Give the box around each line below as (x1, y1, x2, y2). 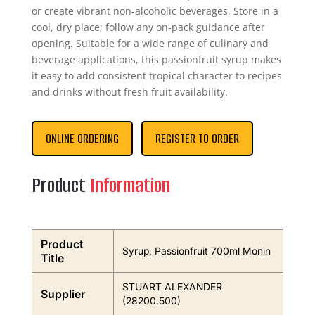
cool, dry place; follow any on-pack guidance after (31, 20, 265, 34)
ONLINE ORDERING (45, 130, 119, 147)
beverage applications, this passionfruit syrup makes (31, 53, 281, 66)
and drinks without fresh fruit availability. (31, 85, 228, 98)
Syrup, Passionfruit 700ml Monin (122, 245, 271, 257)
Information (89, 172, 170, 199)
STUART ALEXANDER (122, 281, 222, 292)
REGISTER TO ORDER (155, 130, 239, 147)
